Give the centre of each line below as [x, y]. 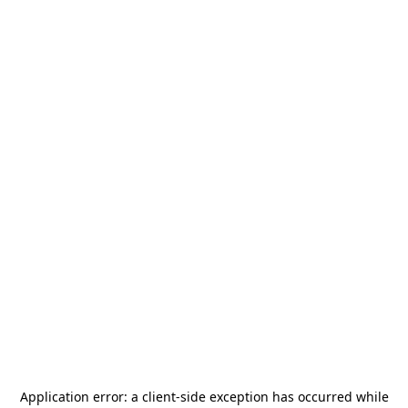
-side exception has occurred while [282, 397]
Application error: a [81, 397]
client [158, 397]
